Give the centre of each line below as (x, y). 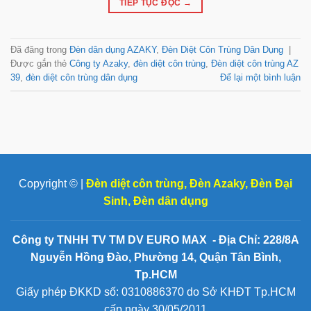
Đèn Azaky (217, 183)
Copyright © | (52, 183)
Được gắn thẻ (40, 63)
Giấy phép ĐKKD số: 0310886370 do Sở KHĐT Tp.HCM (155, 292)
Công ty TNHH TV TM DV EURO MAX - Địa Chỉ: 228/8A (155, 239)
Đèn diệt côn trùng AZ (255, 63)
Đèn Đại (271, 183)
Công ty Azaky (99, 63)
